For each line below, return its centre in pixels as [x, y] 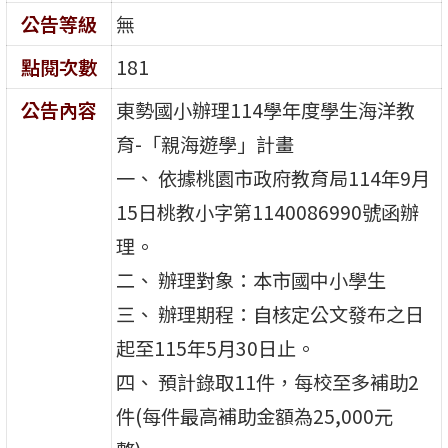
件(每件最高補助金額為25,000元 [255, 415]
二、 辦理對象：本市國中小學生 [251, 279]
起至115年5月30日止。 [216, 347]
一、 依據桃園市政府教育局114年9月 [273, 177]
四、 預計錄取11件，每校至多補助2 [268, 381]
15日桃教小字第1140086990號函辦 [268, 211]
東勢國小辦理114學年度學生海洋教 [266, 109]
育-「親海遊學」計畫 [205, 143]
